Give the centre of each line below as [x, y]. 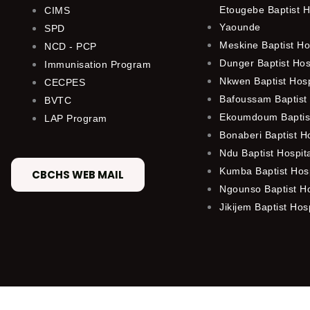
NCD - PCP [71, 46]
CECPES [65, 82]
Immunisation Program [98, 64]
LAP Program [76, 118]
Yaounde [240, 27]
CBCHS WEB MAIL [78, 174]
